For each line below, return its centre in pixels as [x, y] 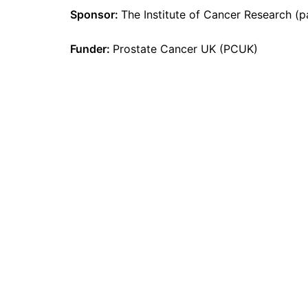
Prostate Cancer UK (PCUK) [185, 49]
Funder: [91, 49]
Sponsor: [96, 15]
